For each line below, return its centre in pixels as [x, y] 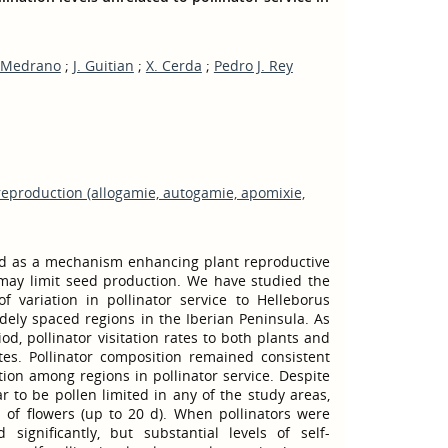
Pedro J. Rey [253, 65]
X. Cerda [173, 65]
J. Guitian [103, 65]
